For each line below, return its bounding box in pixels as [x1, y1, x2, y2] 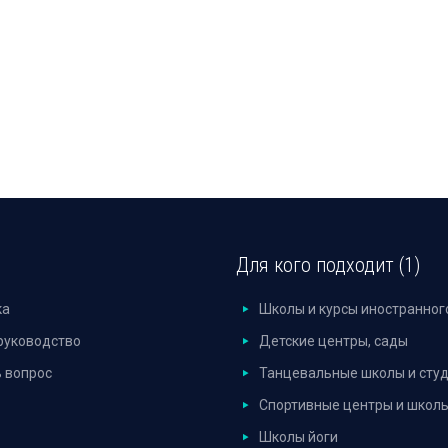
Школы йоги [258, 429, 338, 445]
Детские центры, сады [258, 333, 408, 349]
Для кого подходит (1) [236, 253, 421, 277]
